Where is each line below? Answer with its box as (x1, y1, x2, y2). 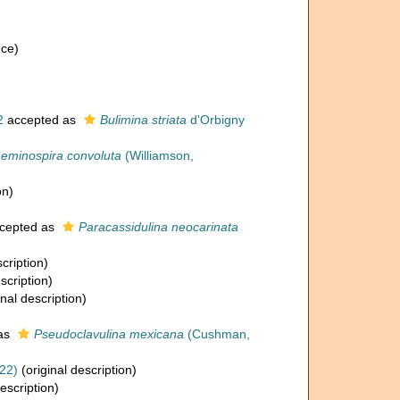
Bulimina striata (100, 112, 187, 127)
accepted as (4, 112, 79, 127)
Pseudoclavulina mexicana (34, 327, 184, 341)
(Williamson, (121, 148, 194, 162)
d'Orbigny (187, 112, 245, 127)
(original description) (18, 362, 137, 377)
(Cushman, (184, 327, 250, 341)
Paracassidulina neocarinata (79, 220, 238, 234)
